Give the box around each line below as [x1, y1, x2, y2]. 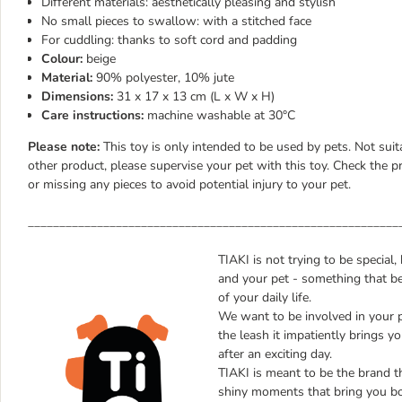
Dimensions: [41, 88, 117, 105]
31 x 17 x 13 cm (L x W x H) [117, 88, 275, 105]
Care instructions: [41, 107, 147, 124]
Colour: [41, 50, 86, 67]
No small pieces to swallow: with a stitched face [41, 13, 311, 30]
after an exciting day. [218, 345, 332, 363]
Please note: [28, 138, 103, 155]
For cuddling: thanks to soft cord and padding [41, 31, 297, 48]
